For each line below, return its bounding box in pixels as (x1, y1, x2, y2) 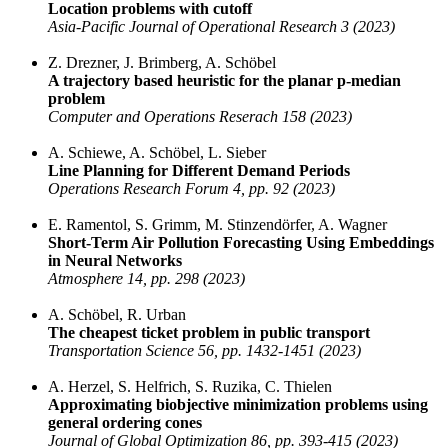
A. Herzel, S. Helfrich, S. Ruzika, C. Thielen (48, 378, 332, 396)
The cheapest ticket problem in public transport (48, 324, 370, 342)
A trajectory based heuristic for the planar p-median (48, 72, 401, 90)
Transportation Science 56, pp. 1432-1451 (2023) (48, 342, 361, 360)
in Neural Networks (48, 252, 182, 270)
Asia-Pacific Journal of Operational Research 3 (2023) (48, 18, 395, 36)
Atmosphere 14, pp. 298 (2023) (48, 270, 245, 288)
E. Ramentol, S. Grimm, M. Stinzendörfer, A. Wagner (48, 216, 387, 234)
